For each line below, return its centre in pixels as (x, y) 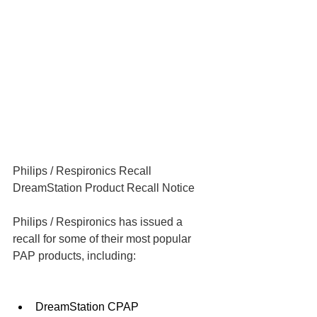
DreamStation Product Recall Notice (104, 188)
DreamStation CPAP (87, 307)
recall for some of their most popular (103, 239)
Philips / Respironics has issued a (99, 222)
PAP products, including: (74, 256)
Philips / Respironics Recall (82, 171)
